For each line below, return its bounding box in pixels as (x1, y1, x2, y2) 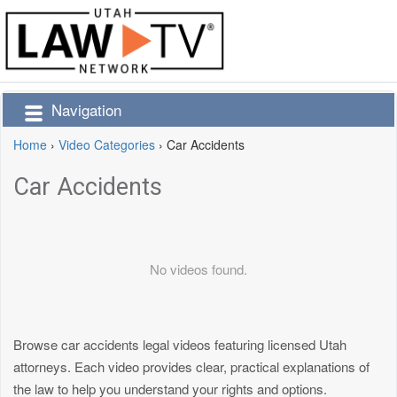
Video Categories (58, 136, 155, 154)
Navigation (51, 98, 121, 121)
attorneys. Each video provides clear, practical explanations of (13, 357, 370, 377)
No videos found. (150, 260, 247, 279)
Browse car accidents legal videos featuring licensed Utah (13, 335, 346, 354)
